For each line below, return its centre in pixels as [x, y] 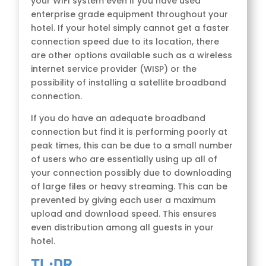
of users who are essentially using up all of [124, 159]
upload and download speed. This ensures [124, 213]
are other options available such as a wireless [132, 55]
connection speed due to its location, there [125, 41]
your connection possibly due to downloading [132, 172]
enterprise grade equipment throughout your [130, 14]
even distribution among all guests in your [123, 227]
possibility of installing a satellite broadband [129, 82]
